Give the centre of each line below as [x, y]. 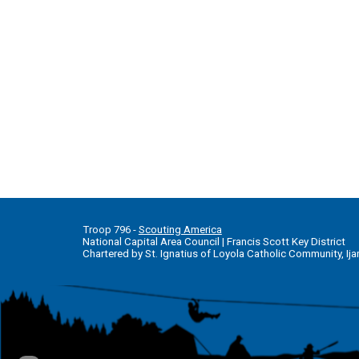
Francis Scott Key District [286, 242]
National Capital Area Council [151, 242]
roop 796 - [113, 230]
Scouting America [180, 230]
